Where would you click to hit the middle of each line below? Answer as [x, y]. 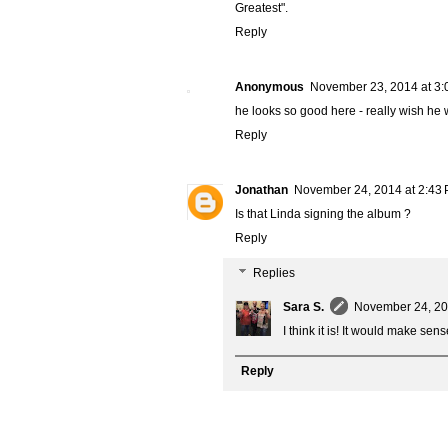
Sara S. [303, 307]
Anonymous [269, 87]
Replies [274, 273]
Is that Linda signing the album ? [323, 214]
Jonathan [261, 190]
